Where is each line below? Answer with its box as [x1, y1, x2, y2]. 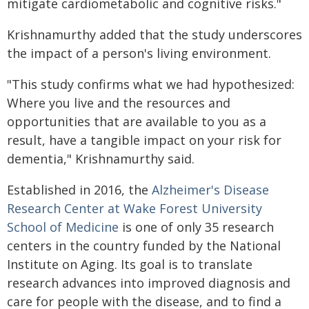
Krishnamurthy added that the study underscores [7, 26, 302, 43]
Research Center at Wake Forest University [7, 200, 262, 217]
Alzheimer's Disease [152, 181, 269, 198]
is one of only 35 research [119, 219, 274, 235]
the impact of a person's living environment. [7, 45, 271, 61]
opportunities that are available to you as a [7, 113, 266, 130]
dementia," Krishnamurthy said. [7, 150, 195, 167]
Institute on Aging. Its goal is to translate [7, 256, 252, 272]
